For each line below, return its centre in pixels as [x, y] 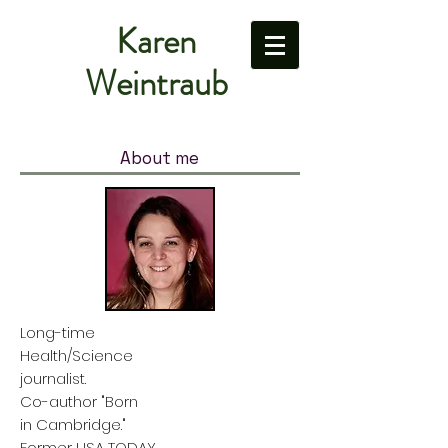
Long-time [57, 332]
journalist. [53, 378]
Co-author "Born [81, 401]
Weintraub [156, 83]
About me [159, 158]
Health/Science [78, 355]
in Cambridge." [73, 424]
